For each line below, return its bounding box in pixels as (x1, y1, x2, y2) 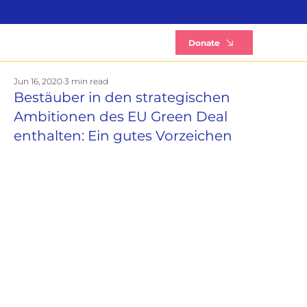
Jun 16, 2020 (14, 75, 62, 86)
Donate (188, 37, 221, 48)
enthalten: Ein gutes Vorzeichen (14, 127, 232, 144)
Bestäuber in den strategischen (14, 88, 230, 106)
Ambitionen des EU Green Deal (14, 108, 228, 125)
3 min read (64, 75, 108, 86)
